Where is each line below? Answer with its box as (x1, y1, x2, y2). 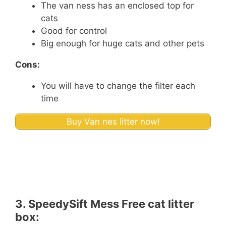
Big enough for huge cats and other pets (41, 38, 204, 48)
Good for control (41, 25, 107, 36)
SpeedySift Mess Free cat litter (28, 197, 194, 211)
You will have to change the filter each (41, 80, 195, 91)
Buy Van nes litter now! (66, 116, 160, 127)
